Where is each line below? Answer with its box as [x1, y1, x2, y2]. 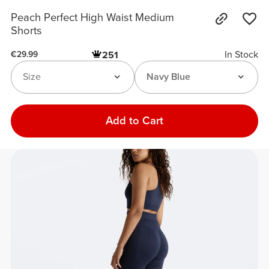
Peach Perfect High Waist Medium [11, 11, 175, 25]
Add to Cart [106, 114, 163, 128]
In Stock [224, 48, 258, 61]
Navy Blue [146, 71, 190, 83]
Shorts [11, 24, 43, 38]
